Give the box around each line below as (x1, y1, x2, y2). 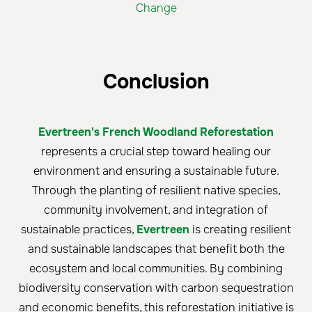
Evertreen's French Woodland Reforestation (38, 125, 274, 140)
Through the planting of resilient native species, (31, 183, 281, 198)
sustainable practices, (21, 222, 136, 237)
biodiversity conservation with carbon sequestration (18, 281, 294, 296)
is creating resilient (189, 222, 291, 237)
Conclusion (102, 69, 210, 95)
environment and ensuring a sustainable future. (33, 164, 279, 179)
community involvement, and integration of (44, 203, 268, 218)
